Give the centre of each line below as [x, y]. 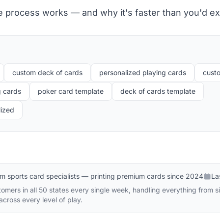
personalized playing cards [143, 72]
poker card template [71, 91]
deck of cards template [158, 91]
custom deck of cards [47, 72]
